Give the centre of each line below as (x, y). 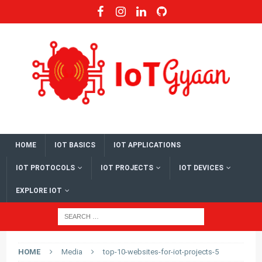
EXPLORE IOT (39, 190)
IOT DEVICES (201, 168)
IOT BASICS (75, 145)
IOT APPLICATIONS (147, 145)
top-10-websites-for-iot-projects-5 (161, 251)
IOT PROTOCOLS (46, 168)
